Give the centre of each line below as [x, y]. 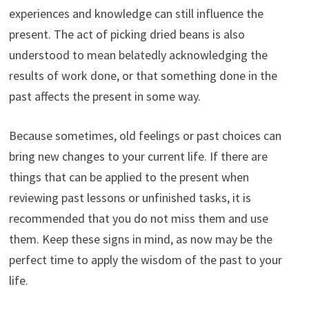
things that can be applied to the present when [129, 177]
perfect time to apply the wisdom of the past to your [145, 259]
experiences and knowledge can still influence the [136, 13]
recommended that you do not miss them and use [138, 218]
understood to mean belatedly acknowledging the [138, 54]
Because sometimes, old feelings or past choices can [145, 135]
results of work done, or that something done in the [143, 75]
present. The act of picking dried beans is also [127, 34]
